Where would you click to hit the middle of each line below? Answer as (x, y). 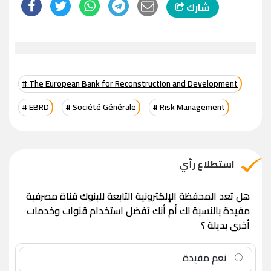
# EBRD (35, 107)
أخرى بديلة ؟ (225, 225)
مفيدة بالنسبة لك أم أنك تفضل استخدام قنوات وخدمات (138, 211)
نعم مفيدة (206, 258)
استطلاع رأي (207, 164)
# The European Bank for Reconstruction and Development (130, 84)
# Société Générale (101, 107)
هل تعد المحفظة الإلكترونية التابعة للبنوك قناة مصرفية (138, 196)
